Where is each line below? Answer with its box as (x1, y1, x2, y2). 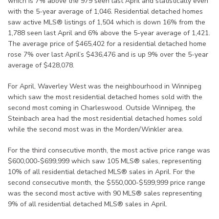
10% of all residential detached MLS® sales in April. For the (8, 167, 195, 177)
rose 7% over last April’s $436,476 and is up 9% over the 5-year (8, 50, 208, 60)
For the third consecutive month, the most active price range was (8, 146, 210, 155)
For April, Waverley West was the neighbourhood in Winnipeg (8, 82, 201, 91)
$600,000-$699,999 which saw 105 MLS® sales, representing (8, 156, 201, 166)
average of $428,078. (8, 61, 74, 70)
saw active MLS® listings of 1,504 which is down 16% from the (8, 18, 205, 27)
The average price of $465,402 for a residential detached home (8, 39, 206, 49)
